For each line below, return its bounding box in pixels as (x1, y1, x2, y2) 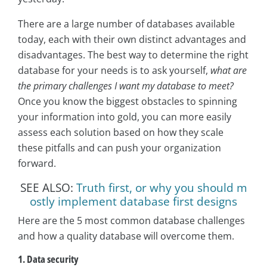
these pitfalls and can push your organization (18, 141, 221, 154)
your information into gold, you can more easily (18, 110, 231, 123)
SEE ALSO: (20, 179, 76, 195)
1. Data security (18, 252, 79, 266)
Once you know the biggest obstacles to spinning (18, 94, 237, 108)
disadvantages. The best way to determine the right (18, 48, 249, 61)
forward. (18, 156, 56, 170)
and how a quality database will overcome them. (18, 229, 234, 243)
